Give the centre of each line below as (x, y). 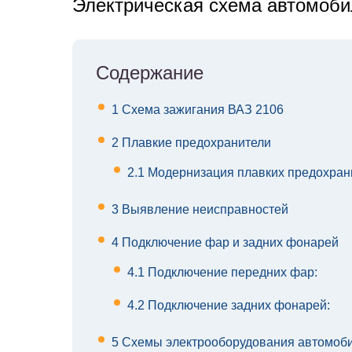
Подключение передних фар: (231, 273)
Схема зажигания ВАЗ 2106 (201, 110)
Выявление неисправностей (203, 210)
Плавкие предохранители (195, 143)
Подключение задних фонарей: (237, 306)
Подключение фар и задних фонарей (229, 243)
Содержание (150, 73)
